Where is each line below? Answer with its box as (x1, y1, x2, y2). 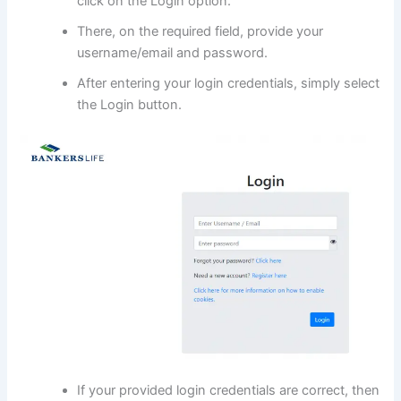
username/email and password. (77, 44, 269, 61)
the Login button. (77, 96, 183, 113)
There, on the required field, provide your (77, 22, 324, 39)
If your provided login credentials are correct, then (77, 382, 380, 399)
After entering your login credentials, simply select (77, 74, 380, 91)
